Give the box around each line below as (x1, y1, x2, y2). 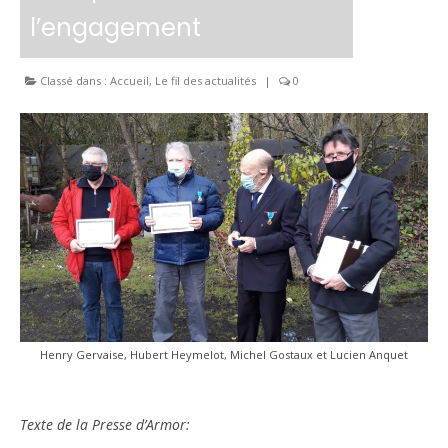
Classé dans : (37, 72, 110, 88)
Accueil (110, 72, 149, 88)
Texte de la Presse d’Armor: (20, 415, 190, 435)
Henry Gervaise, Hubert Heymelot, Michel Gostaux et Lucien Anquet (40, 347, 408, 363)
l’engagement (30, 10, 201, 44)
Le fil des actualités (155, 72, 256, 88)
